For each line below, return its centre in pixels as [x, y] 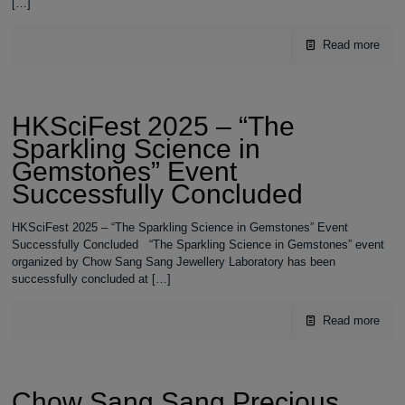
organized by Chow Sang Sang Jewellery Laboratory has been [174, 262]
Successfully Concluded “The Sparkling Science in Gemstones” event [198, 245]
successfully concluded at [80, 279]
